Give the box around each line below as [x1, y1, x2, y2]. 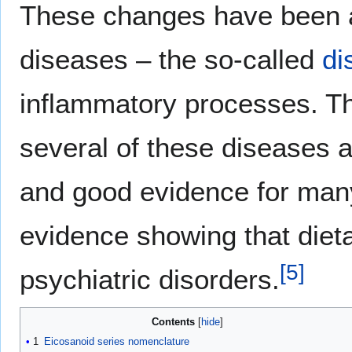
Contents [152, 316, 195, 328]
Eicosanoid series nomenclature [44, 335, 189, 348]
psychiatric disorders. [20, 264, 280, 295]
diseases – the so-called [20, 44, 322, 75]
